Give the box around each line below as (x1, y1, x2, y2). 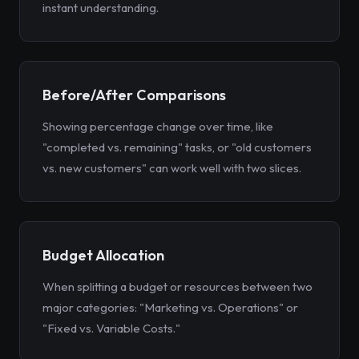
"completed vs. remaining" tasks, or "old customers (42, 139, 312, 155)
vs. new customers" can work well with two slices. (42, 160, 301, 175)
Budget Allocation (42, 246, 164, 264)
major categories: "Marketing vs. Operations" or (42, 300, 298, 315)
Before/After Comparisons (42, 86, 226, 104)
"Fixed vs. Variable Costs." (42, 321, 180, 336)
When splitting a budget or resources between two (42, 279, 313, 294)
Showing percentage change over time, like (42, 119, 273, 134)
